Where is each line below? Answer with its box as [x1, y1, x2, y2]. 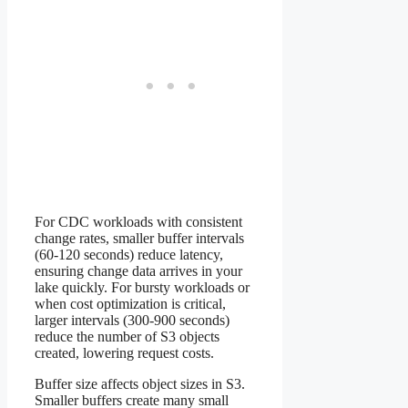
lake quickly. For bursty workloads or [35, 279, 250, 295]
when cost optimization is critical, [35, 295, 226, 311]
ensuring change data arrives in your [35, 262, 242, 279]
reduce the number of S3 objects [35, 328, 219, 344]
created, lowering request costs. [35, 344, 214, 361]
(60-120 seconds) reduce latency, [35, 246, 223, 262]
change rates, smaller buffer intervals [35, 229, 244, 246]
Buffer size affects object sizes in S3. [35, 375, 245, 392]
